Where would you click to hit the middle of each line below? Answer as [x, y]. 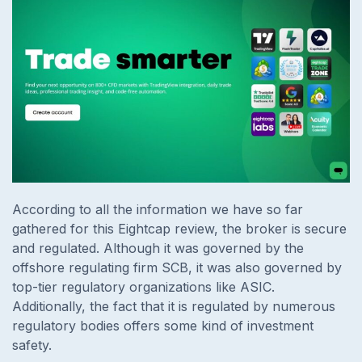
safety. [34, 345]
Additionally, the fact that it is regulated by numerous [174, 307]
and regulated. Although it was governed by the [158, 248]
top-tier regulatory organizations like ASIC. [143, 287]
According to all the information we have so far [158, 210]
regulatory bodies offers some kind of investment [163, 326]
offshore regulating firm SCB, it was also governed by [177, 268]
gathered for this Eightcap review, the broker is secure [179, 229]
